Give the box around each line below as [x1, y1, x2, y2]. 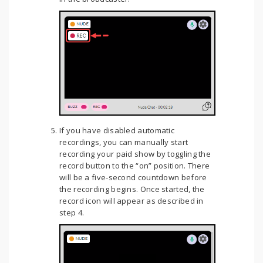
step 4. [59, 207, 85, 218]
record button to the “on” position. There [59, 160, 210, 171]
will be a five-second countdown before [59, 172, 207, 183]
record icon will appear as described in [59, 195, 204, 207]
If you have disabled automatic [59, 125, 175, 136]
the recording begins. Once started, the [59, 184, 205, 195]
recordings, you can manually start [59, 137, 188, 148]
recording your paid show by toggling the [59, 149, 211, 160]
